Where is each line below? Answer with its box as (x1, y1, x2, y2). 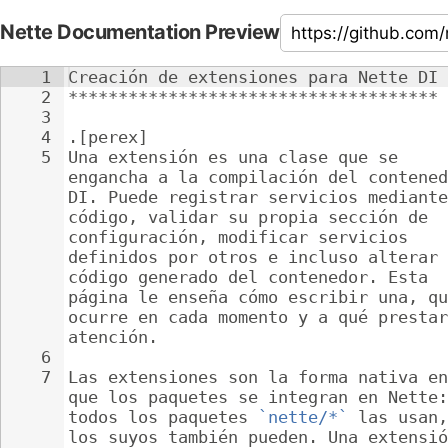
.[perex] (68, 127, 148, 147)
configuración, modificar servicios (68, 227, 418, 247)
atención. (68, 327, 158, 347)
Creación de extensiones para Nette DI (68, 67, 438, 87)
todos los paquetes (68, 407, 258, 427)
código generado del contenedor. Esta (68, 267, 438, 287)
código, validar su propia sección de (68, 207, 438, 227)
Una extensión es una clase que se (68, 147, 408, 167)
